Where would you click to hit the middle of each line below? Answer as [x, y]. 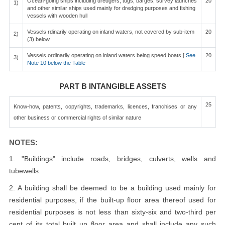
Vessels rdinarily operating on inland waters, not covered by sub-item [111, 32]
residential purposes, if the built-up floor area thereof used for [113, 200]
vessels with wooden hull [57, 16]
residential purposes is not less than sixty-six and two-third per [113, 212]
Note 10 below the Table [56, 63]
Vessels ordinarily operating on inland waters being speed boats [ [106, 55]
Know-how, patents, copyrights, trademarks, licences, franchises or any [105, 106]
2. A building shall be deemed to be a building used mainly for [113, 188]
